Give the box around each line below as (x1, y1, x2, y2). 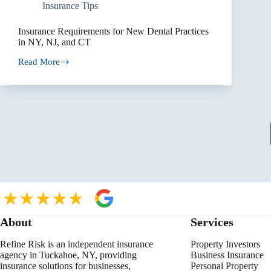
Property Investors (190, 239, 260, 250)
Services (190, 215, 233, 229)
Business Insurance (190, 250, 264, 261)
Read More (18, 57, 60, 67)
